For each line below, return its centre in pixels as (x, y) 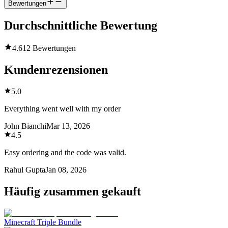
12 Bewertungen (49, 48)
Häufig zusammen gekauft (73, 191)
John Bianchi (25, 126)
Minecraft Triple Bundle (43, 222)
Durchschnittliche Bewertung (81, 25)
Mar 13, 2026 (68, 126)
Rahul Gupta (25, 169)
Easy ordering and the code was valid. (65, 152)
